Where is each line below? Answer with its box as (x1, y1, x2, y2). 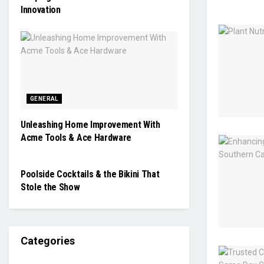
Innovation (21, 4, 61, 15)
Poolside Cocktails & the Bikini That (21, 169, 160, 180)
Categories (21, 235, 75, 247)
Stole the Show (21, 181, 80, 193)
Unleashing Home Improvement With (21, 119, 160, 130)
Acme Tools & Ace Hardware (21, 132, 131, 143)
